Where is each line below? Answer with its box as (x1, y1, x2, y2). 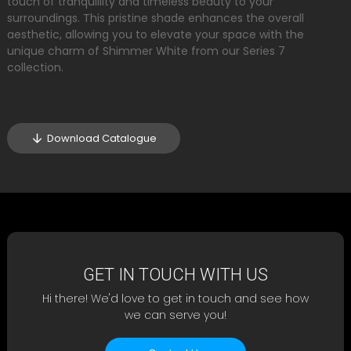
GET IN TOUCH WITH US (83, 264, 268, 284)
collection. (7, 59, 63, 75)
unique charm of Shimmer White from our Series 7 (7, 42, 285, 59)
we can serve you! (125, 306, 226, 323)
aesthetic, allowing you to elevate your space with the (7, 26, 304, 42)
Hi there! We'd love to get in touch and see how (42, 290, 309, 306)
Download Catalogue (47, 130, 157, 146)
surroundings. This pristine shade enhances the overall (7, 9, 304, 26)
